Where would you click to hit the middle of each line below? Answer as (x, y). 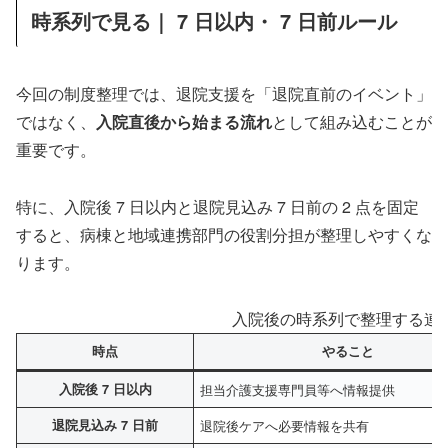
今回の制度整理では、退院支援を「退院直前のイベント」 (224, 93)
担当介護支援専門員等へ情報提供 (298, 390)
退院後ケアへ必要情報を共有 (285, 426)
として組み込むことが (352, 121)
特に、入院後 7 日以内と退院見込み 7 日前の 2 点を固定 (217, 206)
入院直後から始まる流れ (184, 121)
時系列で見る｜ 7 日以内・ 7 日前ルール (214, 21)
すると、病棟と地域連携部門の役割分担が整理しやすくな (224, 234)
